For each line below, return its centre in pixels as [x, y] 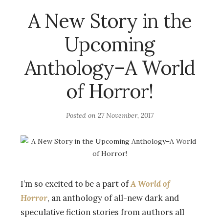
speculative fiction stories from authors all [102, 212]
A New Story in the [109, 21]
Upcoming [109, 44]
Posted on [82, 115]
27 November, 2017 [125, 115]
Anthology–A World [109, 67]
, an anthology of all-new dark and [113, 198]
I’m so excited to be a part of [76, 184]
